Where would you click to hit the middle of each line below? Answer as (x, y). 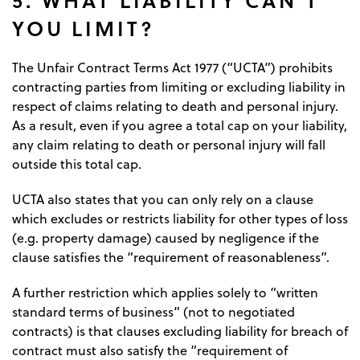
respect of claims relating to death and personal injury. (175, 106)
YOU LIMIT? (84, 28)
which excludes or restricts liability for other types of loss (180, 219)
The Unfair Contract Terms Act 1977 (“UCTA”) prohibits (172, 68)
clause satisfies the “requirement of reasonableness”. (171, 258)
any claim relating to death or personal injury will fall (169, 145)
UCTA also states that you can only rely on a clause (163, 200)
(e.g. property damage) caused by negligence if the (166, 238)
